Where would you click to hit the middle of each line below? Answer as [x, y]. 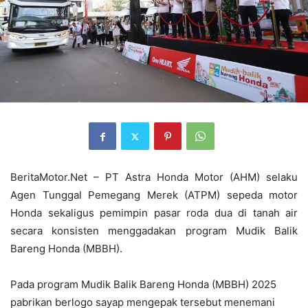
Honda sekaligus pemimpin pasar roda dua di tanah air [154, 213]
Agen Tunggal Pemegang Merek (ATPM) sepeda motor [154, 195]
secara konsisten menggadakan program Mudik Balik [154, 231]
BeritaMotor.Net [49, 177]
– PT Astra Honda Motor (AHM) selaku [192, 177]
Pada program [46, 285]
